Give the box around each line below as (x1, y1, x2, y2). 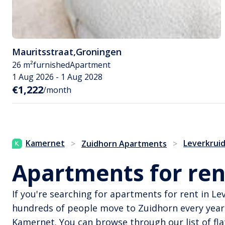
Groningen (76, 46, 122, 58)
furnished (33, 59, 70, 71)
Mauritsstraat (12, 46, 73, 58)
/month (43, 84, 71, 96)
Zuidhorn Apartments (81, 138, 167, 150)
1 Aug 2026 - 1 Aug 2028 (12, 71, 102, 83)
